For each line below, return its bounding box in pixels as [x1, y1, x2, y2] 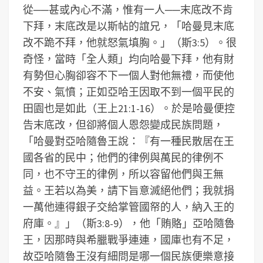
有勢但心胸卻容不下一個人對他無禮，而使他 [23, 69, 234, 82]
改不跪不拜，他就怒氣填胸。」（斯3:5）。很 [23, 36, 237, 49]
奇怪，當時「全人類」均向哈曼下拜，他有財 [23, 52, 234, 66]
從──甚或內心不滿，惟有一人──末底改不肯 [23, 3, 233, 16]
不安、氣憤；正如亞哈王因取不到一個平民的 [23, 85, 234, 99]
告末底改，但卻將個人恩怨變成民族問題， [23, 118, 224, 131]
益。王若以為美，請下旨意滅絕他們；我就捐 [23, 184, 234, 197]
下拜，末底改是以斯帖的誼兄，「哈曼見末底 [23, 19, 234, 33]
